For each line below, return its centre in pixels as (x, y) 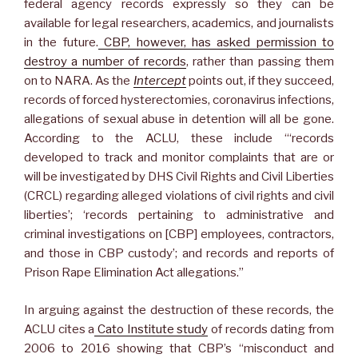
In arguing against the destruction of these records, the (179, 310)
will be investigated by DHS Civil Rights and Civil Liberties (179, 177)
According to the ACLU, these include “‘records (179, 139)
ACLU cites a (60, 329)
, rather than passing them (260, 62)
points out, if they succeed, (260, 81)
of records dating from (271, 329)
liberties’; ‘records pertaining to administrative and (179, 215)
